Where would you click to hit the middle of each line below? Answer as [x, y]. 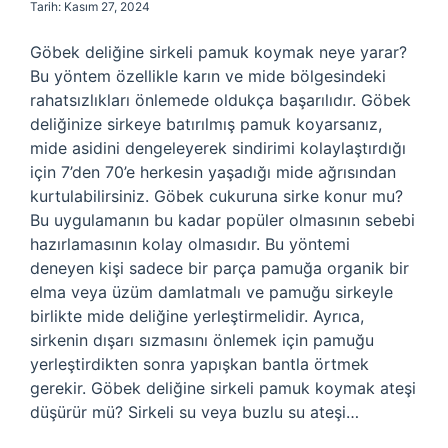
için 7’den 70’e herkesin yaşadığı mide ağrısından [213, 172]
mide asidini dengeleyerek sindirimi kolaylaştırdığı [218, 148]
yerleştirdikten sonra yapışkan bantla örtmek [199, 364]
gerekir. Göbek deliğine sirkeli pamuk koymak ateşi [223, 388]
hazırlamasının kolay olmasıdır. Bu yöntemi [190, 244]
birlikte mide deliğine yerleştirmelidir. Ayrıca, [197, 316]
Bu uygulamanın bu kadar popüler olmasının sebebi [222, 220]
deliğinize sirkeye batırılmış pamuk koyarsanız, [206, 124]
